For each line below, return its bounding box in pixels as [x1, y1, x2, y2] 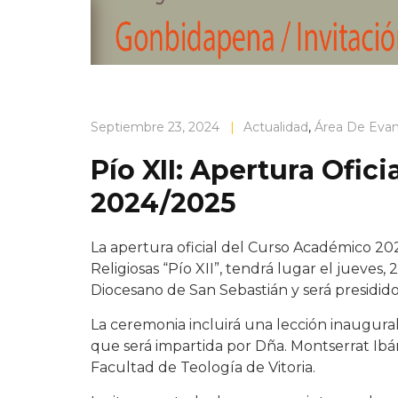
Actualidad [243, 119, 308, 135]
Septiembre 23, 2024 [91, 119, 219, 135]
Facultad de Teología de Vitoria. [91, 359, 315, 376]
